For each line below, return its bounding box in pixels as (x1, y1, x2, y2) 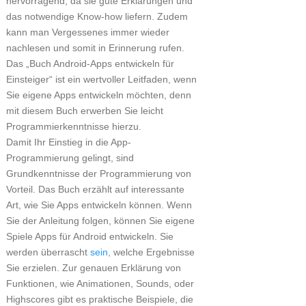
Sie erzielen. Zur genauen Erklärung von (5, 262, 181, 273)
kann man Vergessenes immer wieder (5, 27, 169, 38)
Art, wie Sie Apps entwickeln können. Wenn (5, 199, 192, 210)
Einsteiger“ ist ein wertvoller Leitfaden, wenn (5, 74, 197, 85)
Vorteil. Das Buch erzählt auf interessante (5, 184, 184, 195)
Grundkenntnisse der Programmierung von (5, 168, 191, 179)
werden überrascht (5, 247, 90, 258)
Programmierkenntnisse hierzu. (5, 121, 141, 132)
